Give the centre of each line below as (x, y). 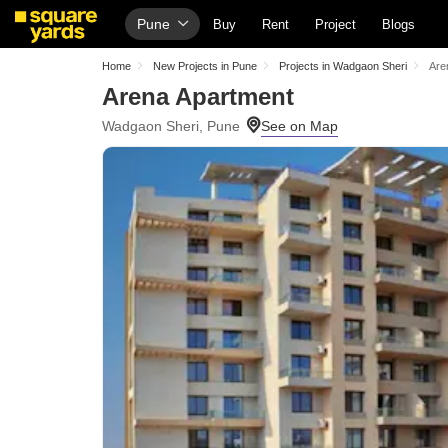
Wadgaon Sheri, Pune (171, 126)
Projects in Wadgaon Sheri (343, 66)
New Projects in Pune (205, 66)
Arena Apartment (198, 96)
